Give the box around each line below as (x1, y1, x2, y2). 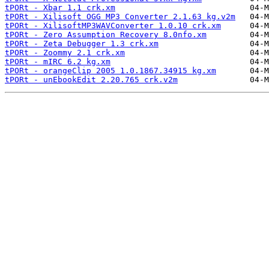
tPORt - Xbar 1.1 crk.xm (5, 3, 115, 13)
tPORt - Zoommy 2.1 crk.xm (5, 48, 125, 58)
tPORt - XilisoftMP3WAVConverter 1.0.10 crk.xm (5, 21, 221, 31)
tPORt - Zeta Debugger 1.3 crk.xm (5, 39, 159, 49)
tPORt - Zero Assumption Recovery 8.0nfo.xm (5, 30, 207, 40)
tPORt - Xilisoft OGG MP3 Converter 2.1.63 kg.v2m (5, 12, 235, 22)
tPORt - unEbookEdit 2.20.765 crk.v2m (5, 75, 178, 85)
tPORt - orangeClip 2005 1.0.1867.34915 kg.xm (5, 66, 216, 76)
